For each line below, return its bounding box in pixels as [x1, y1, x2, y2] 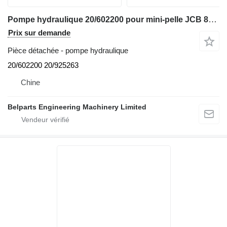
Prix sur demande [8, 28, 70, 37]
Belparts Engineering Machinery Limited [8, 103, 146, 111]
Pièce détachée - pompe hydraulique [8, 46, 128, 55]
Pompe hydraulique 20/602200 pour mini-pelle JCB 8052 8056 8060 [208, 15, 217, 24]
